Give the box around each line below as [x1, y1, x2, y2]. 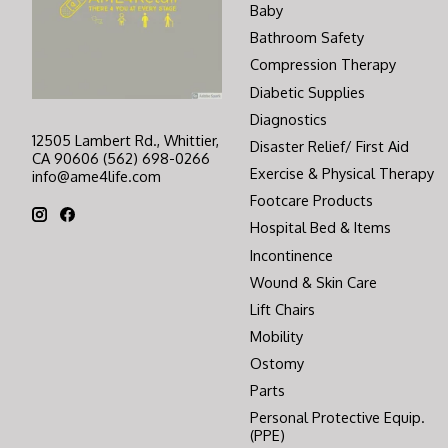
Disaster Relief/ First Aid [249, 136, 409, 155]
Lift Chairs [249, 299, 315, 318]
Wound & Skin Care [249, 272, 377, 291]
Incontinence [249, 245, 333, 264]
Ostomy [249, 354, 304, 373]
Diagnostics [249, 109, 327, 128]
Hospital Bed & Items [249, 218, 391, 237]
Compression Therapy [249, 55, 396, 74]
